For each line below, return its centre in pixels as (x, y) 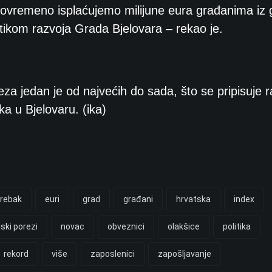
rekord (16, 253)
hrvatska (193, 199)
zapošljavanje (185, 253)
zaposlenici (113, 253)
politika (237, 226)
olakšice (184, 226)
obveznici (126, 226)
